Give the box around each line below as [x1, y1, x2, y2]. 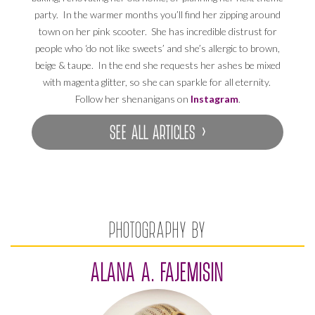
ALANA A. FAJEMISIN [91, 255, 224, 287]
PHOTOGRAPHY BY [109, 214, 206, 243]
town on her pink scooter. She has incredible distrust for [38, 25, 277, 37]
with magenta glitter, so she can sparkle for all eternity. [42, 75, 273, 88]
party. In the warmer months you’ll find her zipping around [34, 8, 281, 20]
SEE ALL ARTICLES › [110, 120, 205, 143]
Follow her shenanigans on [75, 92, 191, 105]
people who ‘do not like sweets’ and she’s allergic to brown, [35, 41, 280, 54]
